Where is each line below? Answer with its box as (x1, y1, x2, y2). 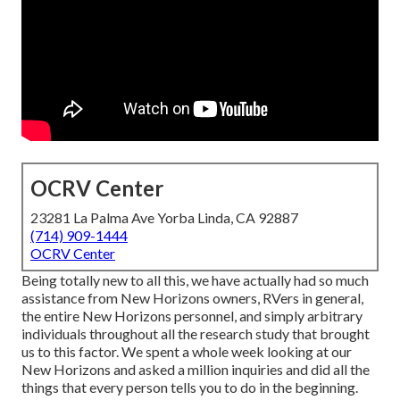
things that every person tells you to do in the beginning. (21, 379, 358, 396)
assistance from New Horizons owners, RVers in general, (21, 289, 363, 307)
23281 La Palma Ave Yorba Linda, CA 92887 (30, 209, 298, 227)
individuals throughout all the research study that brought (21, 325, 370, 343)
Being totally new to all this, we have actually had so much (21, 271, 369, 289)
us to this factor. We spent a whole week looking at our (21, 343, 352, 361)
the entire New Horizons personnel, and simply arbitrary (21, 307, 362, 325)
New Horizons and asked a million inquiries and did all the (21, 361, 370, 379)
